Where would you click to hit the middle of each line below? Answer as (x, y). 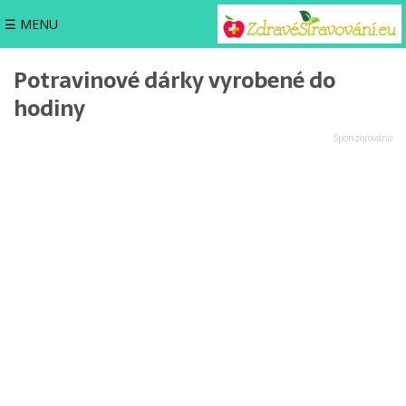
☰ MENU (31, 24)
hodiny (49, 108)
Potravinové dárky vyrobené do (174, 80)
